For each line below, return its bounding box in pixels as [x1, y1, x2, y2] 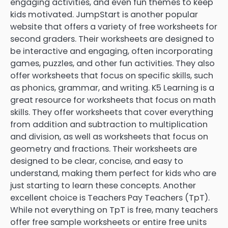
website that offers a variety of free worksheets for [10, 20, 217, 33]
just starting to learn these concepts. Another [10, 179, 196, 191]
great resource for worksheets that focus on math [10, 94, 216, 106]
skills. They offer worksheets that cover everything [10, 106, 213, 118]
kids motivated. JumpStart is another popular [10, 8, 198, 20]
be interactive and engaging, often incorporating [10, 45, 213, 57]
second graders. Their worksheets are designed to [10, 33, 214, 45]
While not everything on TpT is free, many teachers [10, 204, 218, 216]
